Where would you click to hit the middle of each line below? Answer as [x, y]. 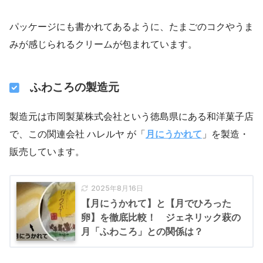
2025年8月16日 [117, 188]
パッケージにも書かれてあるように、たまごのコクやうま [131, 26]
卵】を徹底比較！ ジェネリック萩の [161, 217]
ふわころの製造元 [74, 87]
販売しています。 [47, 151]
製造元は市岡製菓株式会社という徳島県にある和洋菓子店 [131, 116]
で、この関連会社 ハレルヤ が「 [77, 134]
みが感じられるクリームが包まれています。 [103, 44]
